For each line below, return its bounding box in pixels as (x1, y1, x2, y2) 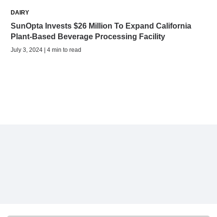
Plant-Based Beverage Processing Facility (11, 32, 165, 41)
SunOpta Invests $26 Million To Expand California (11, 21, 191, 30)
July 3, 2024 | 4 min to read (11, 46, 81, 53)
